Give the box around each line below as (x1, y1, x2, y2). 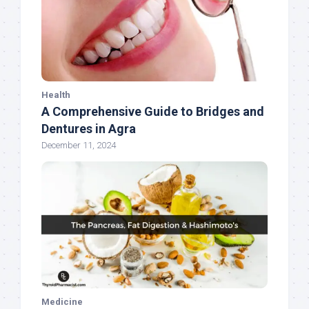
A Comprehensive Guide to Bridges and (41, 104, 264, 119)
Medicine (41, 297, 83, 308)
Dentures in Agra (41, 121, 136, 137)
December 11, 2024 (41, 140, 116, 151)
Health (41, 90, 70, 101)
